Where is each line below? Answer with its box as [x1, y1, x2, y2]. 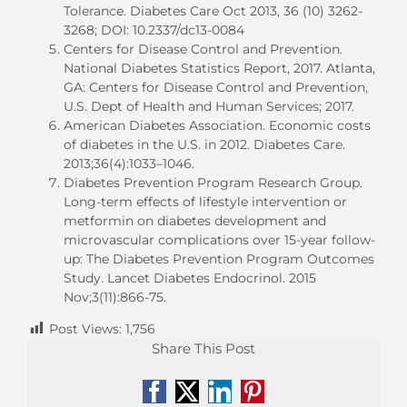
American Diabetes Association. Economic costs [64, 116, 371, 134]
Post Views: [49, 320, 122, 337]
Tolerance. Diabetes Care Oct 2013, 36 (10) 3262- [64, 2, 362, 19]
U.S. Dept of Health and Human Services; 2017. [64, 97, 354, 114]
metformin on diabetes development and [64, 212, 326, 229]
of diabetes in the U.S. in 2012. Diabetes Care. [64, 135, 345, 153]
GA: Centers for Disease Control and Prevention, [64, 78, 368, 95]
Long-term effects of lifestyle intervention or [64, 193, 347, 210]
